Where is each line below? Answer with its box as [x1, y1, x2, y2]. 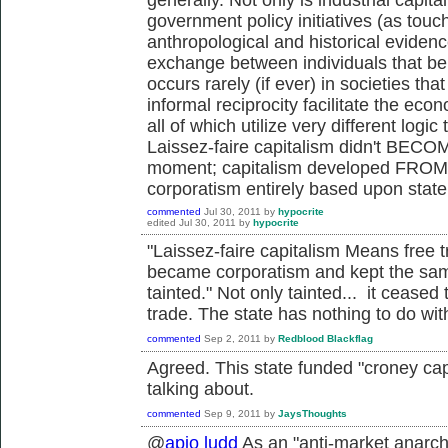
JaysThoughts [278, 407, 347, 419]
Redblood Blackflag [278, 332, 373, 344]
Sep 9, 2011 [204, 407, 261, 419]
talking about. [147, 378, 254, 399]
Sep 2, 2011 [204, 332, 261, 344]
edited [147, 216, 176, 228]
